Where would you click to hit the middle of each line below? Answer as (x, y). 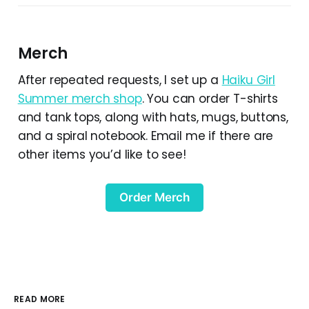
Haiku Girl (248, 80)
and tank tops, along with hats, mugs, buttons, (153, 118)
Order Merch (154, 198)
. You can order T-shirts (210, 99)
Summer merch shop (80, 99)
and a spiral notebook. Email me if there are (146, 136)
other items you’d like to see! (102, 155)
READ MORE (40, 299)
